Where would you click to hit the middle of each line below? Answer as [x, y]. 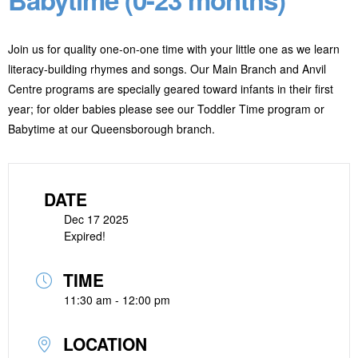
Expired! [85, 235]
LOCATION [105, 343]
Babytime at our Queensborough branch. [111, 128]
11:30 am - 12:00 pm [117, 299]
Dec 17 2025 [96, 219]
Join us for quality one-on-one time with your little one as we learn [174, 48]
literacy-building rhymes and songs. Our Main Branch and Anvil [167, 68]
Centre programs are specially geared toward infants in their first [171, 88]
